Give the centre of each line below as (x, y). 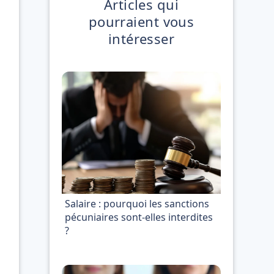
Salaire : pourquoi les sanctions (137, 204)
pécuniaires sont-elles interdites (139, 217)
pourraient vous (141, 21)
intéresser (141, 39)
